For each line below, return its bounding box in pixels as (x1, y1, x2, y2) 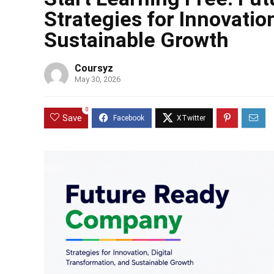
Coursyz (75, 62, 113, 74)
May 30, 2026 (75, 75, 120, 84)
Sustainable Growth (44, 28, 229, 52)
